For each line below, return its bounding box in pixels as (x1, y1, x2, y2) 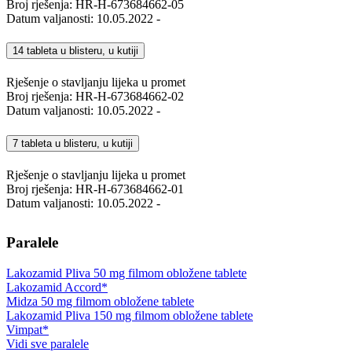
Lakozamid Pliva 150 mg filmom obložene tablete (6, 308, 253, 322)
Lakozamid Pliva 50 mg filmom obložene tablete (6, 266, 247, 280)
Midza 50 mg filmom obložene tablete (6, 294, 194, 308)
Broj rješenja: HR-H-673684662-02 (6, 90, 184, 104)
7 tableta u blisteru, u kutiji (13, 137, 133, 149)
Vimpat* (6, 322, 49, 336)
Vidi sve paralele (6, 336, 89, 350)
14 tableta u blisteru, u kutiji (13, 45, 138, 57)
